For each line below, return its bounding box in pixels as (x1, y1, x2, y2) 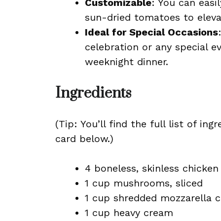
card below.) (55, 133, 113, 145)
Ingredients (55, 84, 131, 103)
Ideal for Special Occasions (85, 26, 218, 38)
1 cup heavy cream (85, 207, 173, 219)
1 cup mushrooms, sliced (85, 177, 203, 189)
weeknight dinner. (85, 56, 168, 68)
